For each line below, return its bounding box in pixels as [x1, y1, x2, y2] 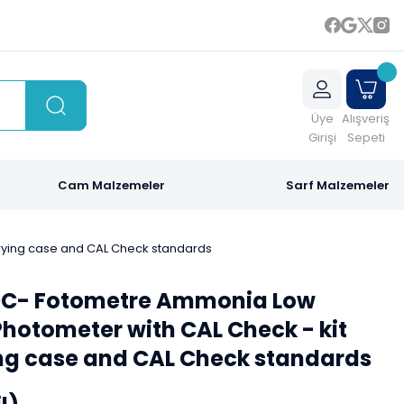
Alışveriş [342, 109, 390, 127]
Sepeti [346, 128, 385, 146]
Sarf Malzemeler [285, 176, 390, 194]
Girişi [308, 128, 336, 146]
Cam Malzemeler [57, 176, 165, 194]
